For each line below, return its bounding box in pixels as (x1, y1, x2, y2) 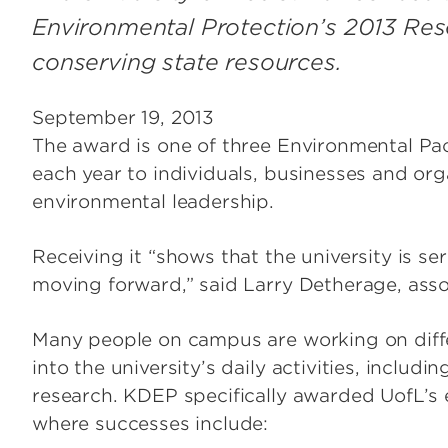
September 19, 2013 (32, 107, 215, 129)
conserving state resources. (32, 49, 342, 76)
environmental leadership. (32, 191, 274, 213)
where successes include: (32, 413, 269, 435)
